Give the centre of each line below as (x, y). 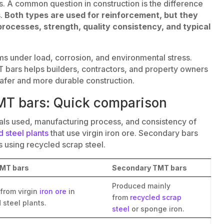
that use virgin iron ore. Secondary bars (123, 133)
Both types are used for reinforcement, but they (100, 15)
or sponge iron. (157, 208)
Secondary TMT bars (150, 167)
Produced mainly (141, 185)
